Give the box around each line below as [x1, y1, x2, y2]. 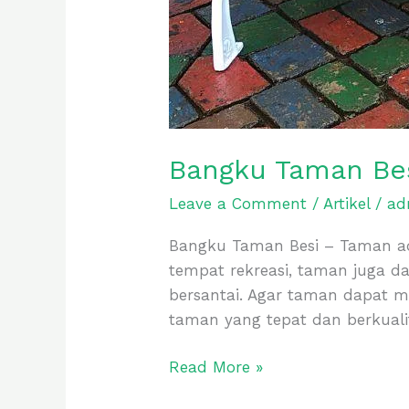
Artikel [323, 194, 371, 214]
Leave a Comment [169, 194, 308, 214]
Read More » [169, 358, 264, 377]
